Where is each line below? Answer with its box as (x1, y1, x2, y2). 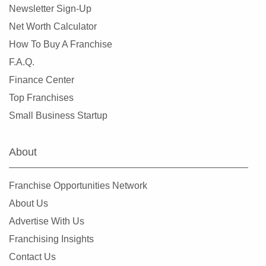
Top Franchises (9, 93, 74, 103)
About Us (9, 198, 48, 208)
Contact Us (9, 252, 56, 262)
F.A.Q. (9, 57, 34, 67)
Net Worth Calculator (9, 21, 97, 31)
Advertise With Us (9, 216, 84, 226)
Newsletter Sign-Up (9, 4, 91, 14)
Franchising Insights (9, 234, 94, 244)
